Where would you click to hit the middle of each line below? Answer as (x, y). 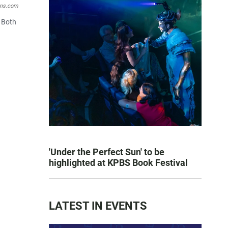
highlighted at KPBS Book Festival (118, 163)
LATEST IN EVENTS (98, 206)
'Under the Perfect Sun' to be (107, 152)
